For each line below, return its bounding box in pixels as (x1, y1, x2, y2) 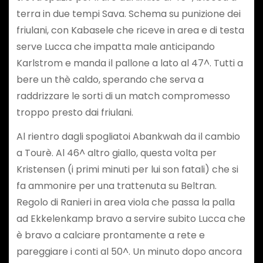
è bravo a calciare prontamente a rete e (16, 228, 205, 242)
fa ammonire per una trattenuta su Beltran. (16, 179, 217, 193)
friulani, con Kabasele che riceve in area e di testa (16, 23, 244, 38)
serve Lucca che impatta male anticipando (16, 40, 215, 54)
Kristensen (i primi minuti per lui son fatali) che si (16, 163, 238, 177)
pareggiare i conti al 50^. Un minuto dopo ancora (16, 245, 242, 259)
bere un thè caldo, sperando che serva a (16, 73, 204, 87)
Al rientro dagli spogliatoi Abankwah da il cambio (16, 130, 240, 144)
